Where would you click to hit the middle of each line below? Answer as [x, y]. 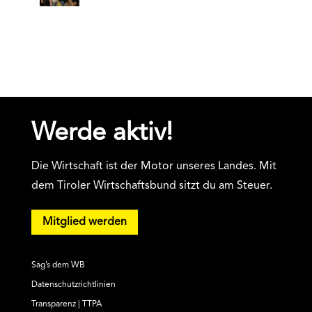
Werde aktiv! [102, 133]
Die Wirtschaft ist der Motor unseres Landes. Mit [154, 166]
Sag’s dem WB [58, 266]
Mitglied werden [84, 222]
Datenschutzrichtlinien [73, 285]
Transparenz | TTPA [66, 305]
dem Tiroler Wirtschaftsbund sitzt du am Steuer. [151, 186]
